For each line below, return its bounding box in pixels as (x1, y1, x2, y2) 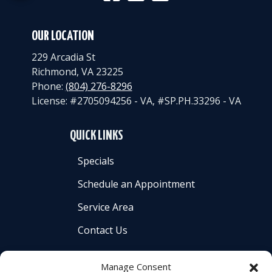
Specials (77, 154, 114, 168)
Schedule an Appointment (77, 177, 195, 191)
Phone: (31, 79, 66, 93)
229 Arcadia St (31, 50, 95, 64)
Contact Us (77, 223, 127, 237)
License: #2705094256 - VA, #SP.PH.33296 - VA (31, 93, 241, 107)
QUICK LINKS (69, 129, 123, 143)
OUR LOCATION (31, 29, 94, 43)
